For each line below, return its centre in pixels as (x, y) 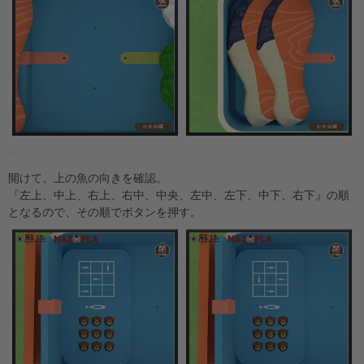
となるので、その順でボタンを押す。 (105, 212)
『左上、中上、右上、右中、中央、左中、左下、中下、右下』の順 (179, 195)
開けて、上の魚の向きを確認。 (88, 178)
